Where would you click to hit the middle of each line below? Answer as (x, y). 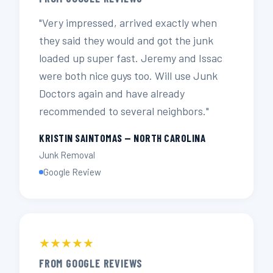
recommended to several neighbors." (124, 111)
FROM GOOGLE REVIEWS (91, 263)
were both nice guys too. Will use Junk (128, 76)
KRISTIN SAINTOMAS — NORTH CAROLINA (122, 138)
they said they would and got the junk (126, 40)
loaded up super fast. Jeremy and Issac (131, 58)
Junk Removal (67, 155)
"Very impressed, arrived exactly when (128, 23)
